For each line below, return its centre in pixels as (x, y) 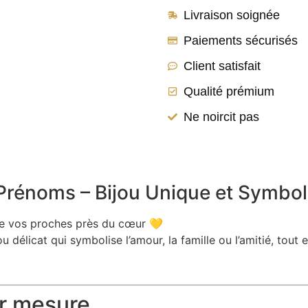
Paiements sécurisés (240, 40)
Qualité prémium (229, 91)
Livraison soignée (231, 15)
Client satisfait (222, 66)
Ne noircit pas (221, 117)
